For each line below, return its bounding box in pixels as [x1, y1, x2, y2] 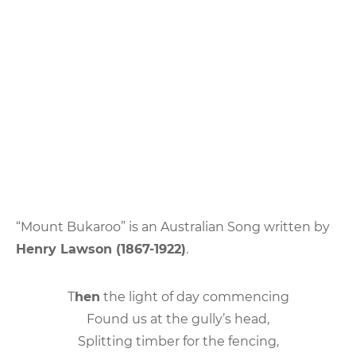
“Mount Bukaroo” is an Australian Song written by [16, 219, 330, 234]
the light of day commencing [99, 288, 289, 304]
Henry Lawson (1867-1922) [16, 241, 186, 257]
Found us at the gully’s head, [87, 311, 269, 327]
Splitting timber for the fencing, [77, 333, 279, 349]
